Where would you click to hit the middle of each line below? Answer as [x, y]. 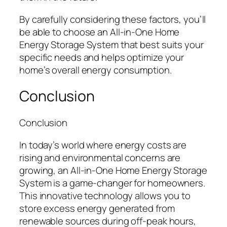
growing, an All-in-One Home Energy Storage [113, 170]
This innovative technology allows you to [105, 195]
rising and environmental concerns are [100, 157]
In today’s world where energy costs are [103, 145]
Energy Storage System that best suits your [111, 44]
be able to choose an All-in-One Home [100, 32]
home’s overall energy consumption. [96, 70]
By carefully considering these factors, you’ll [113, 19]
